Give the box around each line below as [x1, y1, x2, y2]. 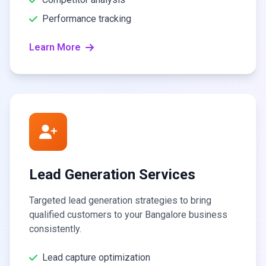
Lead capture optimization [42, 252, 150, 263]
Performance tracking [42, 13, 131, 24]
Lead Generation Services [29, 166, 195, 183]
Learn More [29, 42, 81, 53]
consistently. [29, 223, 81, 235]
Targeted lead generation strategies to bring [29, 195, 211, 206]
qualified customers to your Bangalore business [29, 209, 227, 220]
